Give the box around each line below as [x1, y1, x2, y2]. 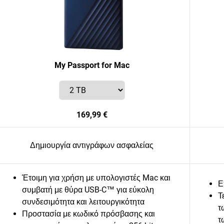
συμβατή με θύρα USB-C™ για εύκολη [22, 185, 154, 194]
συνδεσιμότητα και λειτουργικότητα [22, 197, 144, 206]
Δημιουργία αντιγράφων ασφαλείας [30, 140, 153, 150]
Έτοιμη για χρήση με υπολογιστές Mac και [22, 173, 170, 182]
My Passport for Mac [54, 60, 129, 70]
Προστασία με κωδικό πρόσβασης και [22, 209, 155, 218]
